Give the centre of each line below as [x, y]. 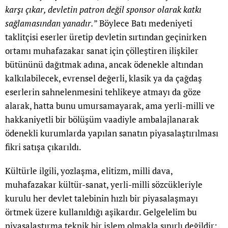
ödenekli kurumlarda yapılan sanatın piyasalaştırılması [112, 133]
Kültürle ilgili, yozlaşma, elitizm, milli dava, [89, 171]
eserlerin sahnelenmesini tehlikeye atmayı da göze [103, 92]
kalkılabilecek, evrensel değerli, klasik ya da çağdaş [104, 78]
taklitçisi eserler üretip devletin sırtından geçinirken [106, 37]
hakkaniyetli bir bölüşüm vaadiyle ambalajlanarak [102, 120]
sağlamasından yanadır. [49, 23]
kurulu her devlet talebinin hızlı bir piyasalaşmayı [102, 198]
